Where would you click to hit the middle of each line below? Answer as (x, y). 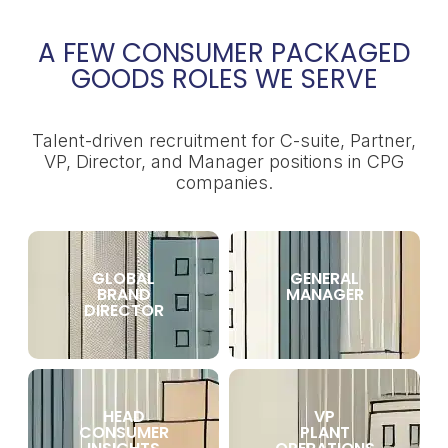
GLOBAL (123, 278)
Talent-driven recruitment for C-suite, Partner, (224, 140)
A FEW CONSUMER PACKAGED (224, 53)
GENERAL (324, 278)
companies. (224, 182)
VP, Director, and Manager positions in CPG (224, 161)
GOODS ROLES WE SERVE (224, 79)
